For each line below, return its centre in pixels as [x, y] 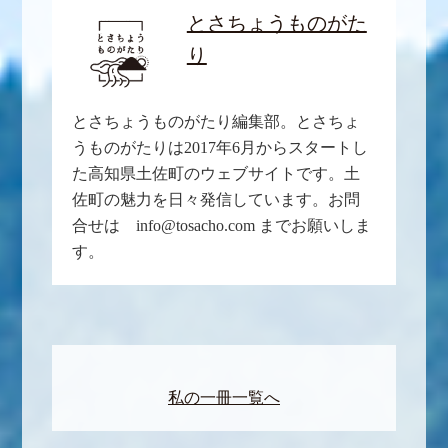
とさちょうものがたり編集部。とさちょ [216, 122]
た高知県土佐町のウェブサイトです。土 [216, 174]
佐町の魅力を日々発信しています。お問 [216, 200]
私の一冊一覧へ [224, 398]
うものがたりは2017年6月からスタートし [220, 148]
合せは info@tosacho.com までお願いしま [222, 226]
